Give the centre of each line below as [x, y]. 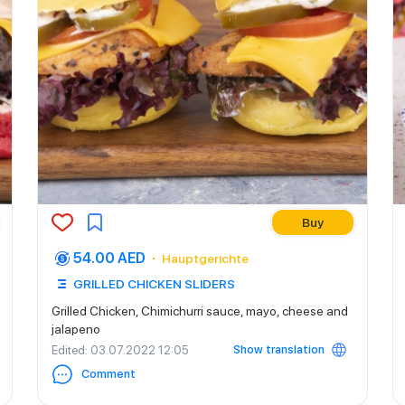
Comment [108, 374]
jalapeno [76, 329]
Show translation [279, 349]
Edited [68, 350]
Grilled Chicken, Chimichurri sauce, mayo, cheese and [200, 311]
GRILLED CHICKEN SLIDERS [154, 284]
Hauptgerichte [205, 259]
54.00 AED [109, 258]
